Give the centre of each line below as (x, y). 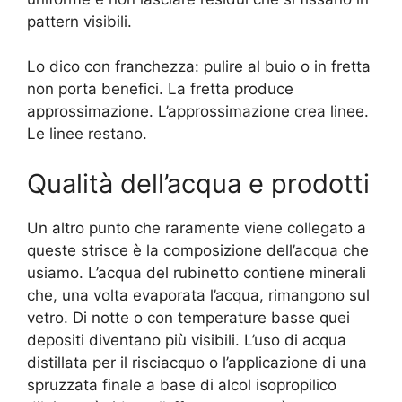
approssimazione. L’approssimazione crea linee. (198, 112)
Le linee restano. (87, 134)
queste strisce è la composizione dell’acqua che (198, 250)
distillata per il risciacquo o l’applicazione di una (197, 362)
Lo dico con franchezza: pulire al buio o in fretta (199, 67)
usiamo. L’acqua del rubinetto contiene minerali (197, 272)
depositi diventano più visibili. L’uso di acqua (187, 340)
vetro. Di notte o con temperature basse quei (188, 317)
